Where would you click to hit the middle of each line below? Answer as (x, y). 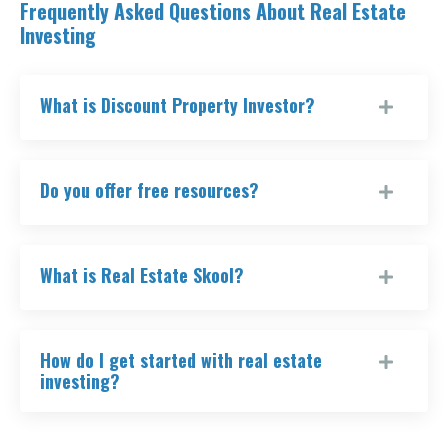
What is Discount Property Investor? (177, 105)
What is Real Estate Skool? (142, 275)
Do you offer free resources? (149, 190)
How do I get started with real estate (181, 360)
